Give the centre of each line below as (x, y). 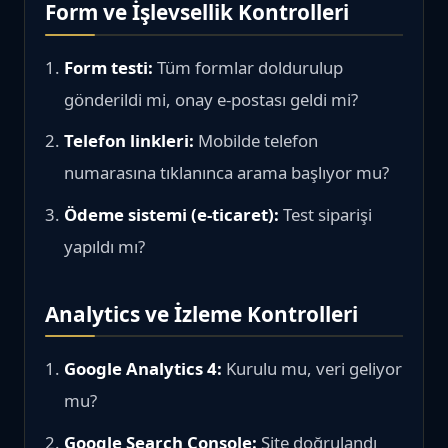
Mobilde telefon (256, 141)
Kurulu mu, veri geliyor (312, 369)
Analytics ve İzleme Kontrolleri (201, 313)
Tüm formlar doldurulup (248, 67)
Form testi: (109, 67)
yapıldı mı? (105, 246)
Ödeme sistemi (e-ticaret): (172, 214)
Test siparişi (326, 214)
